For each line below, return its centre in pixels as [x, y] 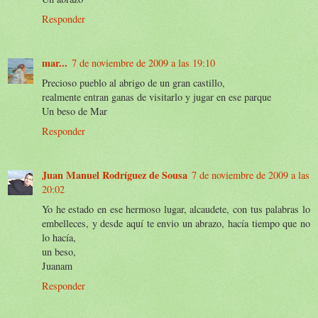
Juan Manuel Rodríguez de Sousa [115, 175]
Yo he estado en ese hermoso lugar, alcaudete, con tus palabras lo [176, 209]
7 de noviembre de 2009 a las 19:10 [143, 62]
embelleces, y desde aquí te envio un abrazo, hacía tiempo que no [176, 223]
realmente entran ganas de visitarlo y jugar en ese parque [157, 97]
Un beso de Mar [75, 111]
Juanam [57, 265]
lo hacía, [59, 237]
